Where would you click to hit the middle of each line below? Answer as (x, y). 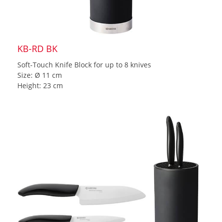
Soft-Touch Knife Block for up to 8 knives (84, 64)
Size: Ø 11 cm (40, 75)
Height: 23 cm (40, 85)
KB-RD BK (37, 48)
